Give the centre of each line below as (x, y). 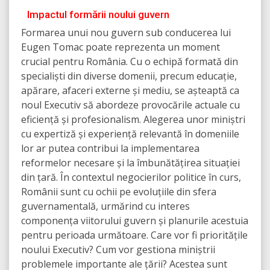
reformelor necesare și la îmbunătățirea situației (130, 163)
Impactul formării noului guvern (98, 15)
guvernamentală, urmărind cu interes (105, 206)
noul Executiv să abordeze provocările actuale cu (130, 105)
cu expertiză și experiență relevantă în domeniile (130, 134)
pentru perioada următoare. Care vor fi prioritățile (134, 235)
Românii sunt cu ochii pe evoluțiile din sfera (119, 192)
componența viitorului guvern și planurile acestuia (135, 221)
